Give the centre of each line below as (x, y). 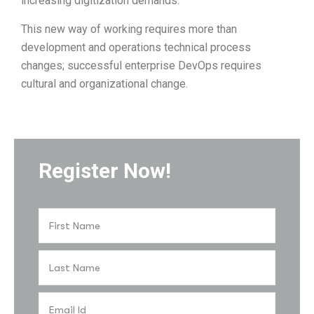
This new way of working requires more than (129, 29)
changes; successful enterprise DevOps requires (141, 66)
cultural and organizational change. (104, 84)
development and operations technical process (136, 47)
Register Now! (105, 171)
